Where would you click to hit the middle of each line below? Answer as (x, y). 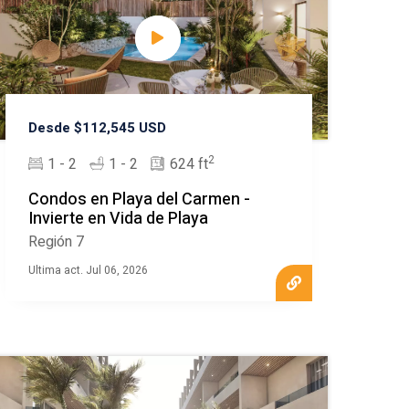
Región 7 (57, 242)
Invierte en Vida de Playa (119, 219)
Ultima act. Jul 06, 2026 (89, 271)
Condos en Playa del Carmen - (140, 200)
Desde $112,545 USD (98, 128)
